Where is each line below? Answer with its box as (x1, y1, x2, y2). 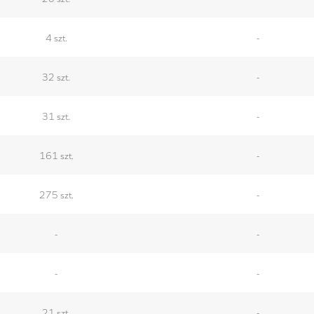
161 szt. (39, 147, 74, 162)
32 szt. (42, 69, 71, 83)
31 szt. (42, 108, 71, 123)
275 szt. (39, 186, 74, 201)
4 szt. (45, 29, 67, 44)
